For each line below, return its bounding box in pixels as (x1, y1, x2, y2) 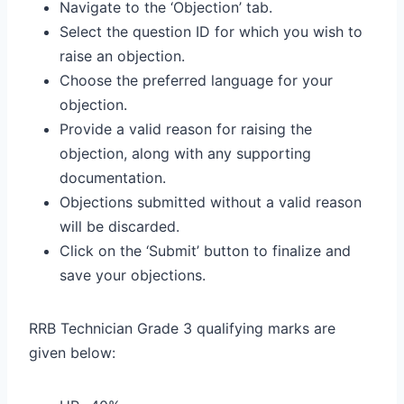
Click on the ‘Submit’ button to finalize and (60, 241, 351, 260)
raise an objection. (60, 46, 185, 65)
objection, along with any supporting (60, 143, 311, 162)
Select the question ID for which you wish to (60, 22, 363, 41)
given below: (29, 343, 115, 362)
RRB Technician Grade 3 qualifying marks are (29, 318, 335, 337)
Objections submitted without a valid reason (60, 192, 362, 211)
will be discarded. (60, 216, 179, 235)
